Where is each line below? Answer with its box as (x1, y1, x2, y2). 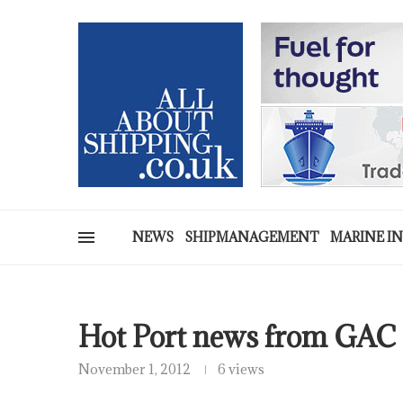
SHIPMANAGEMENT (184, 228, 319, 246)
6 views (218, 361, 264, 378)
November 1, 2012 (78, 361, 191, 378)
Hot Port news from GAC (78, 318, 396, 355)
